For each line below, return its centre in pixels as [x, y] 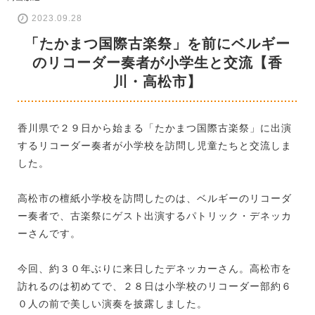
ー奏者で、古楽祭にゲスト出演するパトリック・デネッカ [155, 216]
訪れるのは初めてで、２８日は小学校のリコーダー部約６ [155, 286]
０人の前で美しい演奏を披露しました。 [112, 303]
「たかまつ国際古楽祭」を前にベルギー [157, 43]
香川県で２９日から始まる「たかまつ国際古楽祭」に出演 [155, 128]
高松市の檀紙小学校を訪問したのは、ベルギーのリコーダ [155, 198]
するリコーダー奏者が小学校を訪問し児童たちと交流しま [155, 145]
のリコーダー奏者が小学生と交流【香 [157, 62]
